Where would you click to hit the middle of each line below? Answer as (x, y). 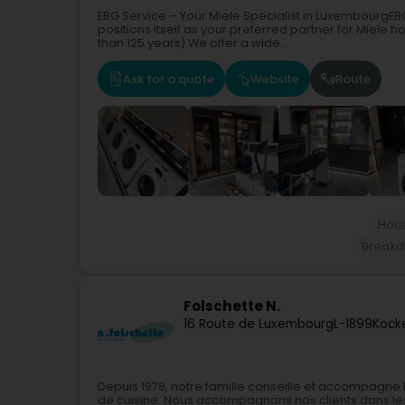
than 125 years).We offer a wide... (193, 43)
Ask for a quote (169, 79)
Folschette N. (232, 306)
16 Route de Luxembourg (259, 325)
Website (275, 79)
